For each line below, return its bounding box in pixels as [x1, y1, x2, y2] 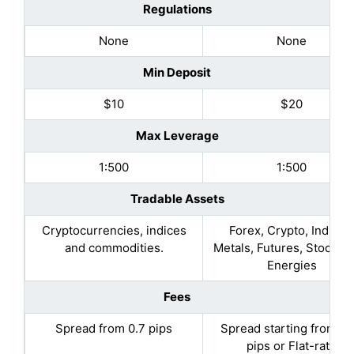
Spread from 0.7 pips [55, 320, 172, 336]
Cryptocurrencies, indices [41, 222, 186, 238]
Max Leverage [135, 127, 219, 143]
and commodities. [64, 239, 164, 255]
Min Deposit [143, 64, 211, 80]
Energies [266, 257, 317, 273]
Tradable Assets [130, 190, 224, 206]
